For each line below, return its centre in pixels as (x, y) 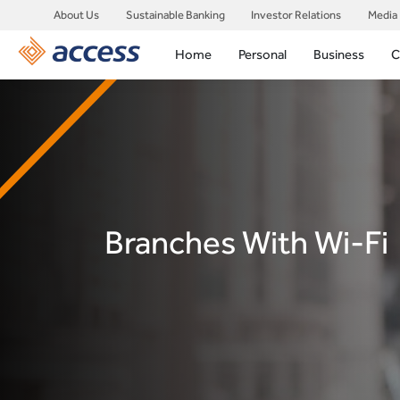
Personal (263, 54)
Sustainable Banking (175, 15)
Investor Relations (296, 15)
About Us (76, 15)
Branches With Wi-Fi (246, 242)
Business (339, 54)
